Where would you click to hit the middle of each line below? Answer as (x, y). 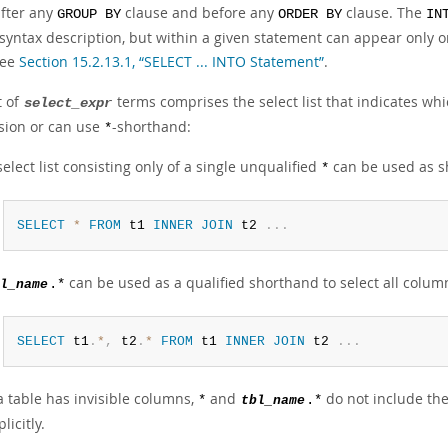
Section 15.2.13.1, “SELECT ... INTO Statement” (171, 61)
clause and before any (199, 12)
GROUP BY (89, 14)
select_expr (68, 103)
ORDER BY (310, 14)
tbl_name (273, 400)
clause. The (384, 12)
